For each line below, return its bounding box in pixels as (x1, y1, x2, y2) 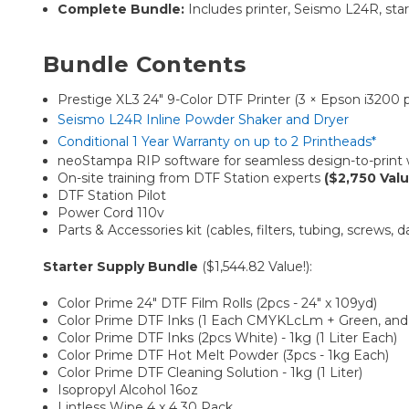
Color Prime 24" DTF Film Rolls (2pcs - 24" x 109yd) (58, 294, 378, 311)
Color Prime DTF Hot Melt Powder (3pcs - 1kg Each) (58, 346, 390, 363)
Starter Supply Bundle (43, 257, 198, 275)
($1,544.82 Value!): (198, 257, 312, 275)
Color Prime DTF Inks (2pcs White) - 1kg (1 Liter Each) (58, 329, 398, 346)
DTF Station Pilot (58, 186, 167, 204)
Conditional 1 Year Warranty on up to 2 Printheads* (58, 132, 377, 150)
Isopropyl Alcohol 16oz (58, 381, 199, 398)
